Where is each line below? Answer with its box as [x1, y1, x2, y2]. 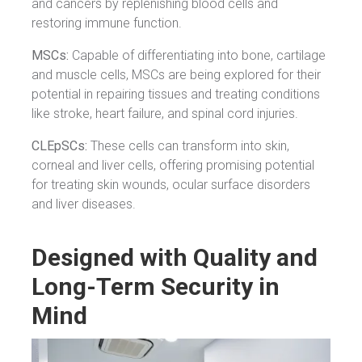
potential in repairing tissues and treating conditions [32, 86, 320, 103]
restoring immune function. [32, 15, 182, 32]
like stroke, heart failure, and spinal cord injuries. [32, 106, 298, 122]
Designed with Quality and [32, 243, 318, 272]
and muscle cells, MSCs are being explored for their [32, 67, 321, 83]
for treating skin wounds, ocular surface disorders [32, 177, 310, 193]
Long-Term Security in [32, 272, 280, 301]
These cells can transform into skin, [87, 138, 289, 154]
